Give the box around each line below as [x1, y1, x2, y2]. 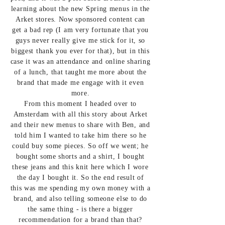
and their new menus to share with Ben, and [11, 121, 150, 129]
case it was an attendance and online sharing [10, 58, 151, 65]
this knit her [59, 163, 101, 171]
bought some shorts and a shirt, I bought [16, 153, 145, 160]
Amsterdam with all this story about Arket [13, 110, 148, 118]
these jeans [12, 163, 49, 171]
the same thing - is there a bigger [28, 205, 133, 213]
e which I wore [100, 163, 149, 171]
